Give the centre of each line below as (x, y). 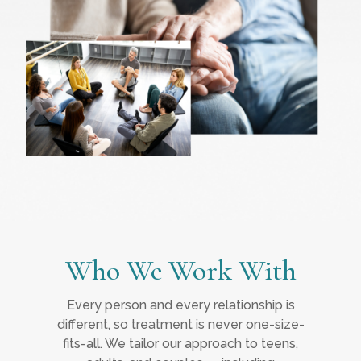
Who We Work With (180, 271)
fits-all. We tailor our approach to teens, (180, 344)
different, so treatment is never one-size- (180, 325)
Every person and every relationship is (180, 305)
